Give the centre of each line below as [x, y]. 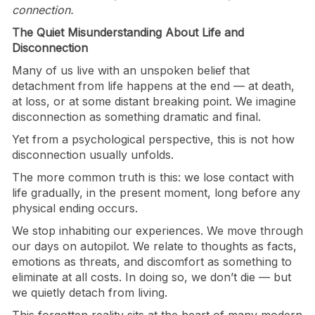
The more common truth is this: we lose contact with [153, 178]
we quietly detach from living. [90, 293]
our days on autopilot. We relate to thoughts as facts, [154, 246]
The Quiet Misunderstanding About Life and [128, 33]
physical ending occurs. [75, 208]
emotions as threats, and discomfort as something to [152, 262]
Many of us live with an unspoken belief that [131, 71]
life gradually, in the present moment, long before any [156, 193]
